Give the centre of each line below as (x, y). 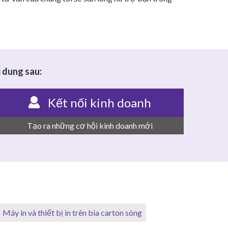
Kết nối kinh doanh (99, 103)
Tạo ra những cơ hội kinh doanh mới (90, 126)
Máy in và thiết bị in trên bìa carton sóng (72, 213)
